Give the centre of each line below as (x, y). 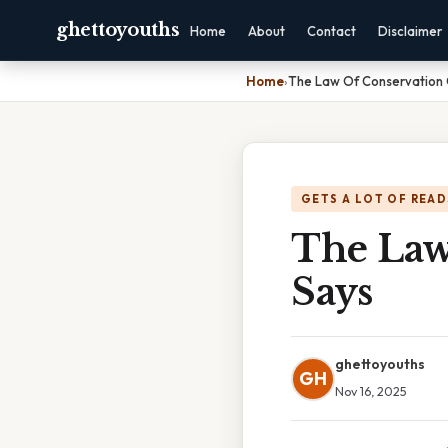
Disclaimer (410, 31)
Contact (332, 31)
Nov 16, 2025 (371, 391)
